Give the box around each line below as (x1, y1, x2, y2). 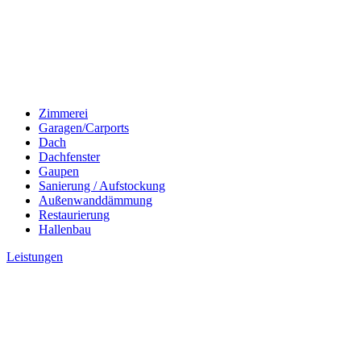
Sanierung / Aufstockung (39, 179, 165, 193)
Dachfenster (39, 150, 100, 164)
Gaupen (39, 164, 79, 178)
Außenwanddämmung (39, 193, 152, 207)
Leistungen (6, 250, 63, 263)
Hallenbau (39, 222, 91, 236)
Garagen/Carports (39, 121, 129, 135)
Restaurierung (39, 208, 110, 222)
